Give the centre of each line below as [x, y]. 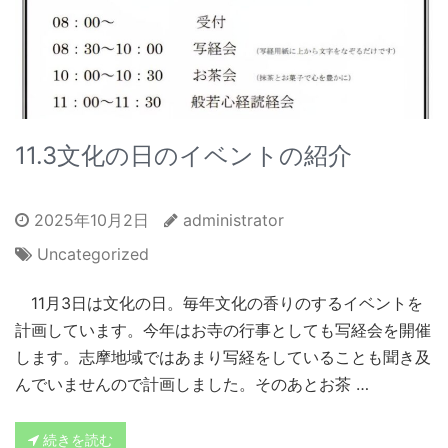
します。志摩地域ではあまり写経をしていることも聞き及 [223, 356]
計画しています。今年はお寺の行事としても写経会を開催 [223, 329]
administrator [233, 219]
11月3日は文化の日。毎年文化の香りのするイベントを [219, 302]
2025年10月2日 [89, 219]
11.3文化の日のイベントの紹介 [183, 155]
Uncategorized [93, 253]
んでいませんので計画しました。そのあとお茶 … [192, 383]
